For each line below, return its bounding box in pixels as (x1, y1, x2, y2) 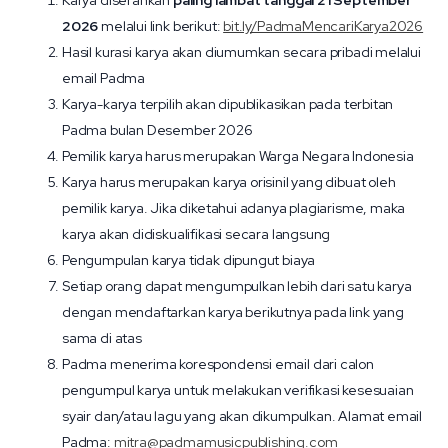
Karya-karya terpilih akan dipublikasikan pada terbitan (62, 95, 394, 113)
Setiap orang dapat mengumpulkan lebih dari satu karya (62, 277, 412, 295)
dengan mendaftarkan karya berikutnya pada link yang (62, 303, 404, 321)
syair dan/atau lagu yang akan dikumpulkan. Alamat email (62, 407, 423, 425)
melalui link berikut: (98, 17, 224, 35)
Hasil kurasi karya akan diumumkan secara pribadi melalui (62, 43, 421, 61)
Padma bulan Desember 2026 (62, 121, 253, 139)
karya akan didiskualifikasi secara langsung (62, 225, 331, 243)
